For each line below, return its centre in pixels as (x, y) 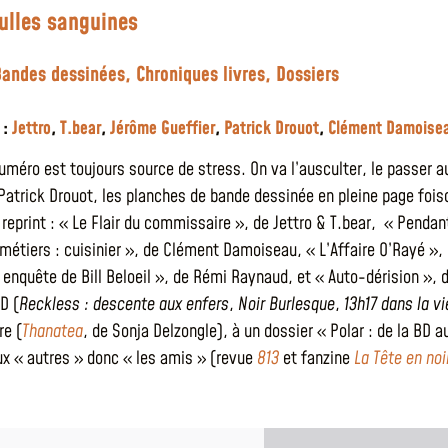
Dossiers (307, 75)
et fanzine (316, 359)
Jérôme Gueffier (162, 128)
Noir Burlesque (286, 305)
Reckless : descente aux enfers (124, 305)
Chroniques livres (200, 75)
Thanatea (52, 332)
